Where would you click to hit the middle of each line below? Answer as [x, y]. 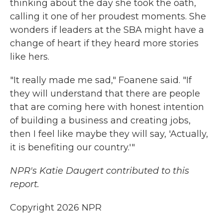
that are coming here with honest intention [107, 107]
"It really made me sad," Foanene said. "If [101, 80]
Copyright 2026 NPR [56, 207]
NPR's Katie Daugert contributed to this [100, 170]
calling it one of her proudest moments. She [108, 16]
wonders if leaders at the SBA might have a [107, 30]
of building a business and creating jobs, [100, 120]
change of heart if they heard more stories [104, 43]
